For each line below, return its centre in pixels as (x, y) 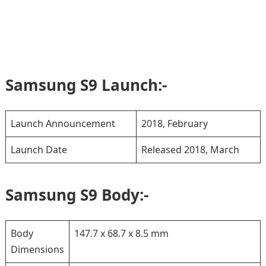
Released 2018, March (190, 150)
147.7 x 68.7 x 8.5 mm (121, 233)
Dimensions (37, 249)
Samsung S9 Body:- (77, 195)
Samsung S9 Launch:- (86, 85)
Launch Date (39, 150)
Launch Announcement (63, 123)
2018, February (174, 123)
